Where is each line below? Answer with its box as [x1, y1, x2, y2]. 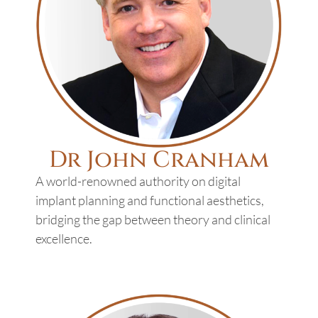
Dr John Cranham [49, 144, 269, 175]
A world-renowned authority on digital [35, 172, 241, 189]
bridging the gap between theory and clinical [35, 211, 270, 227]
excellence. [35, 230, 92, 246]
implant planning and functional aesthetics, [35, 192, 264, 208]
